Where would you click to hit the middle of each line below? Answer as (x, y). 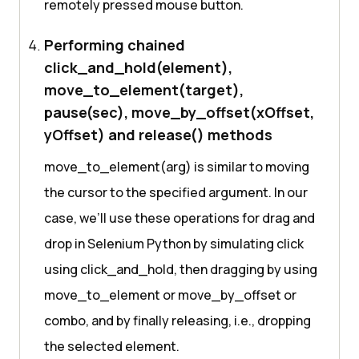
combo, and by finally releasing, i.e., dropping (177, 321)
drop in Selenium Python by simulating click (174, 244)
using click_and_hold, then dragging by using (181, 270)
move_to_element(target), (144, 90)
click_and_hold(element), (138, 68)
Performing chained (115, 45)
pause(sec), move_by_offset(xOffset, (179, 113)
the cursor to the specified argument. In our (176, 193)
